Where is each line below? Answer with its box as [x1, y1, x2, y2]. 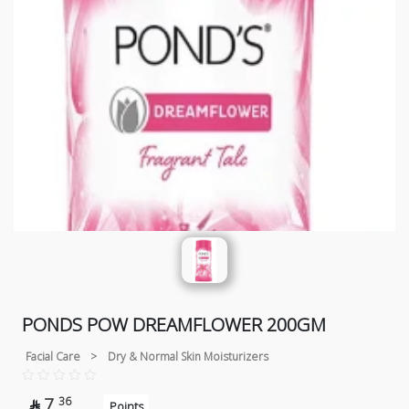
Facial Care [26, 349, 80, 364]
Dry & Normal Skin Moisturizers [108, 349, 268, 364]
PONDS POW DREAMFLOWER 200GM [22, 312, 326, 337]
